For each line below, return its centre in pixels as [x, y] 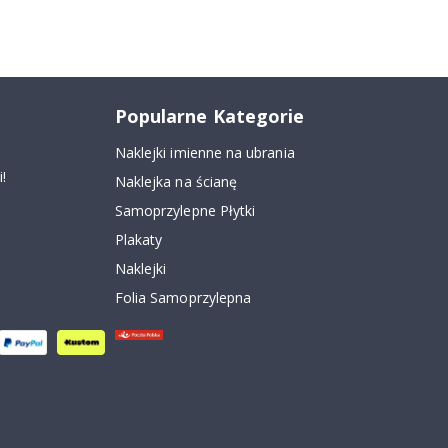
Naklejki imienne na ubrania [204, 152]
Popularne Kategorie [209, 115]
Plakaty [138, 239]
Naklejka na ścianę [176, 181]
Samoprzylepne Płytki [185, 210]
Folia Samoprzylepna [183, 297]
